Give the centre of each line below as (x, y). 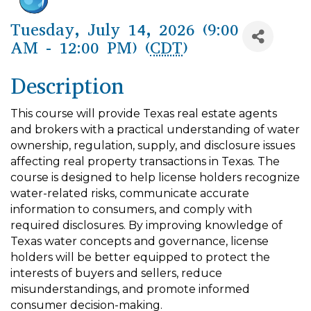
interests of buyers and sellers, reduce (116, 273)
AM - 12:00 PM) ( (80, 48)
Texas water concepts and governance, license (140, 241)
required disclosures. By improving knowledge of (146, 225)
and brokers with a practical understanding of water (155, 129)
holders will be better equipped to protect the (140, 257)
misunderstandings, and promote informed (130, 289)
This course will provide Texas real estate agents (144, 114)
